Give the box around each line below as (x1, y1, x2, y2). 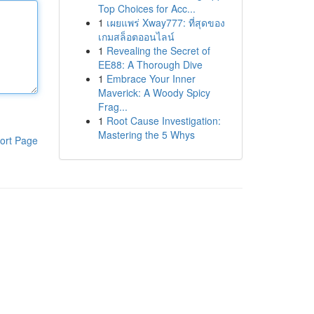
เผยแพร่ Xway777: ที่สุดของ (106, 15, 225, 29)
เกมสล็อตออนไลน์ (97, 29, 175, 43)
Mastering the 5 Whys (97, 128, 195, 142)
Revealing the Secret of (106, 43, 210, 57)
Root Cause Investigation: (106, 114, 221, 128)
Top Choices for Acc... (97, 1, 196, 15)
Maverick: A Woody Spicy (97, 86, 210, 100)
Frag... (97, 100, 128, 114)
